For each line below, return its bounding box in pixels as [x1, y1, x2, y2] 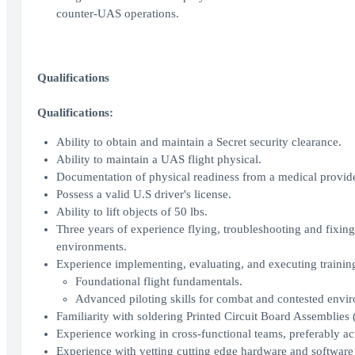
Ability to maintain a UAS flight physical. [55, 153, 261, 166]
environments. [55, 240, 127, 253]
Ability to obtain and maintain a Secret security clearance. [55, 136, 342, 148]
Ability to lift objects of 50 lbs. [55, 205, 208, 218]
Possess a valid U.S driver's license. [55, 188, 231, 200]
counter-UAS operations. [55, 7, 179, 20]
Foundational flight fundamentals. [74, 275, 242, 288]
